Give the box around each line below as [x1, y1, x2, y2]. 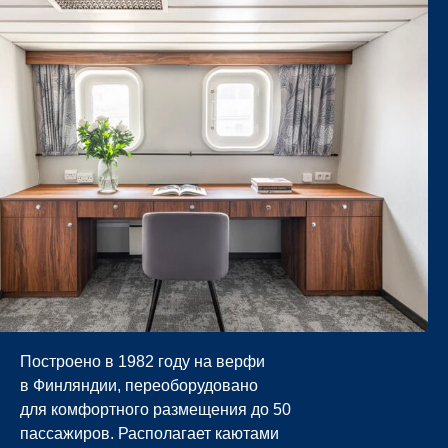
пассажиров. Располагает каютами [20, 425, 279, 443]
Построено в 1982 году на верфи [20, 353, 265, 371]
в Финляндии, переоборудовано [20, 377, 258, 395]
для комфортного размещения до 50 [20, 401, 291, 419]
